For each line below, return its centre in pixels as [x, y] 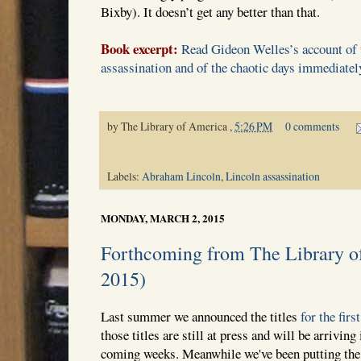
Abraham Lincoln [181, 176]
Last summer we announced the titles [201, 317]
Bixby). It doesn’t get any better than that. [210, 11]
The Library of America [174, 127]
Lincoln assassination [273, 176]
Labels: [124, 176]
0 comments [312, 127]
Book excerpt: [139, 48]
